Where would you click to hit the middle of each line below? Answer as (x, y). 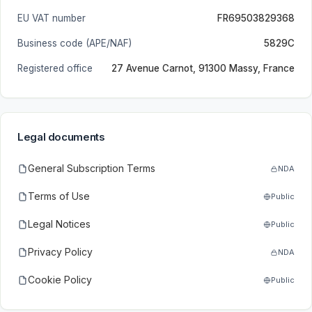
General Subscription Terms (92, 168)
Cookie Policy (60, 280)
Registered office (55, 68)
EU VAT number (52, 18)
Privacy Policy (60, 252)
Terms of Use (59, 196)
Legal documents (61, 137)
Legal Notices (59, 224)
